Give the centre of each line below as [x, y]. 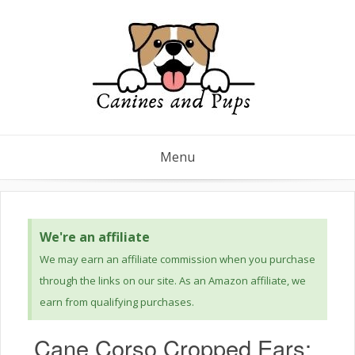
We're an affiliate [95, 237]
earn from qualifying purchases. [117, 302]
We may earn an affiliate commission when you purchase [177, 259]
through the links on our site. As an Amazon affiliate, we [173, 281]
